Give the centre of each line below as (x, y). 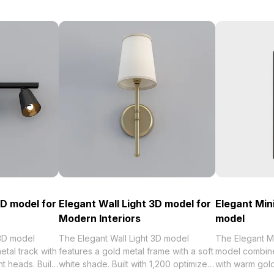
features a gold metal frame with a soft (136, 251)
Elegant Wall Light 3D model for (135, 204)
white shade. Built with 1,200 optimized (136, 264)
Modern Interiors (100, 218)
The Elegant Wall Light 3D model (124, 238)
